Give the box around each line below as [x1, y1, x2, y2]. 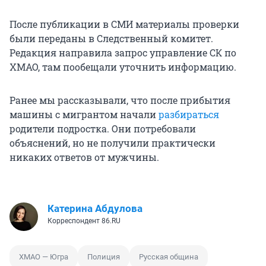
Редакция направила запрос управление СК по [9, 46, 236, 59]
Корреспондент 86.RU [47, 217, 121, 226]
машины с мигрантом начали [9, 108, 159, 121]
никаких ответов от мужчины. [9, 151, 159, 164]
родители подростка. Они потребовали [9, 122, 196, 135]
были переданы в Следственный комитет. [9, 32, 213, 45]
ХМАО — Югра [19, 252, 68, 262]
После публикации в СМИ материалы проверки [9, 18, 239, 31]
